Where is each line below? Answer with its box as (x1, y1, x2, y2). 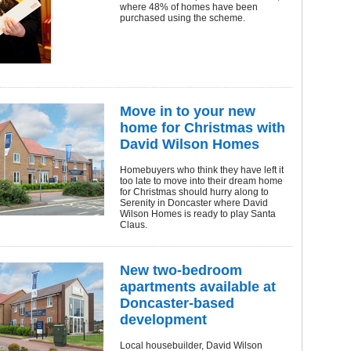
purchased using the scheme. (120, 13, 245, 24)
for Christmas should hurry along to (120, 186, 269, 197)
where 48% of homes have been (120, 2, 258, 13)
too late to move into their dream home (120, 175, 283, 186)
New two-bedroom (120, 262, 242, 278)
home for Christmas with (120, 120, 285, 136)
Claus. (120, 219, 147, 230)
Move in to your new (120, 103, 255, 119)
